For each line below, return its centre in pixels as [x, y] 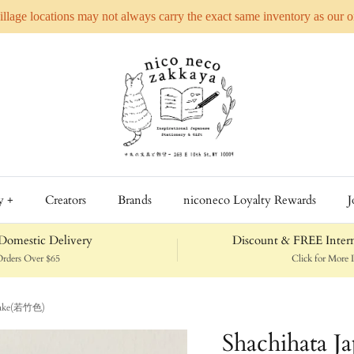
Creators [65, 200]
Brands [134, 200]
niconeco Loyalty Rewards [249, 200]
